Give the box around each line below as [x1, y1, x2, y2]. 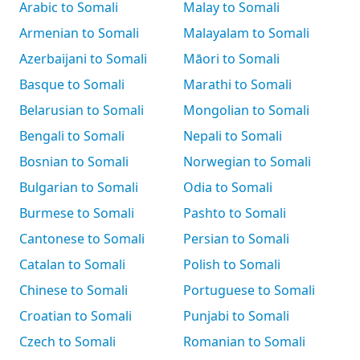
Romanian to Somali [183, 333, 305, 350]
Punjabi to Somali [183, 307, 289, 325]
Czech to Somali [19, 333, 116, 350]
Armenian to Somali [19, 24, 139, 42]
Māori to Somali [183, 50, 280, 67]
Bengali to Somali [19, 127, 125, 145]
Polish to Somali [183, 256, 280, 273]
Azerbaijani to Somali [19, 50, 147, 67]
